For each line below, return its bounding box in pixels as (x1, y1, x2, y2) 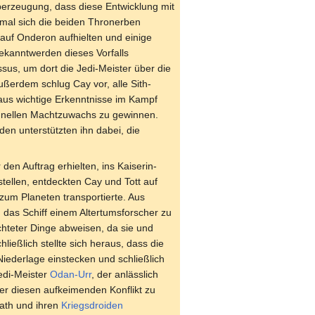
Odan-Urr (50, 268, 91, 280)
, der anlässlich (91, 268, 158, 280)
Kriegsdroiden (61, 299, 123, 311)
